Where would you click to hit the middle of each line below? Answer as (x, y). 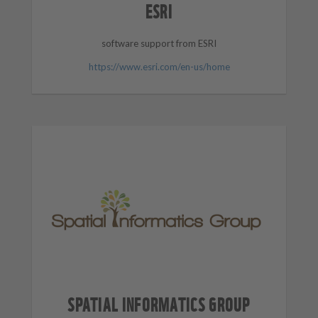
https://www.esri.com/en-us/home (159, 66)
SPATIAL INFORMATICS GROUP (159, 303)
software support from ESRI (159, 43)
